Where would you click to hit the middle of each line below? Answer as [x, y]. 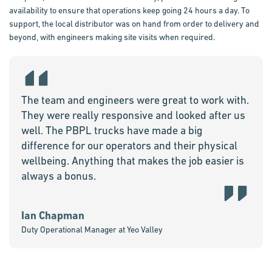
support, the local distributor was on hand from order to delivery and [134, 24]
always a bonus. [59, 176]
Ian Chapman [53, 215]
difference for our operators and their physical [129, 145]
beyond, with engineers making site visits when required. [112, 37]
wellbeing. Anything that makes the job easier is [133, 161]
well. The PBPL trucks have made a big [112, 130]
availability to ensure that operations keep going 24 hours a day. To [129, 10]
